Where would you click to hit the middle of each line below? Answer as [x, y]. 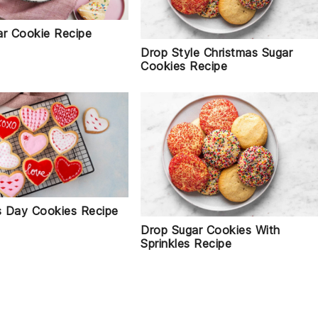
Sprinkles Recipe [186, 244]
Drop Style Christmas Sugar [217, 53]
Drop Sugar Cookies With [210, 230]
